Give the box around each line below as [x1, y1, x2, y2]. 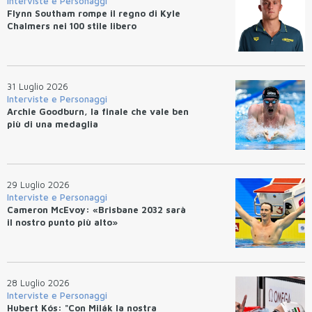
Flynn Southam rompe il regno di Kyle [7, 7, 180, 19]
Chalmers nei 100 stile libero [7, 19, 136, 31]
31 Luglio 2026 [7, 80, 68, 92]
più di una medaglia [7, 118, 98, 130]
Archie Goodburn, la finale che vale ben [7, 105, 189, 117]
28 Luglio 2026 [7, 276, 70, 288]
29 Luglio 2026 [7, 178, 70, 190]
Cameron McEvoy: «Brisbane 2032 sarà [7, 203, 186, 215]
